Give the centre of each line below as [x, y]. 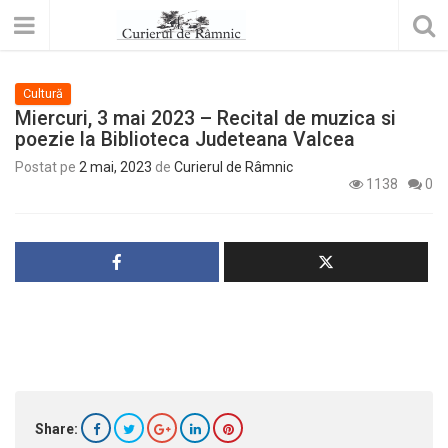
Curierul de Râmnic [233, 167]
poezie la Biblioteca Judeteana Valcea [185, 139]
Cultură [43, 93]
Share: [56, 429]
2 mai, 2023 [115, 167]
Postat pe [47, 167]
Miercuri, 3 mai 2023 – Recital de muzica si [205, 118]
